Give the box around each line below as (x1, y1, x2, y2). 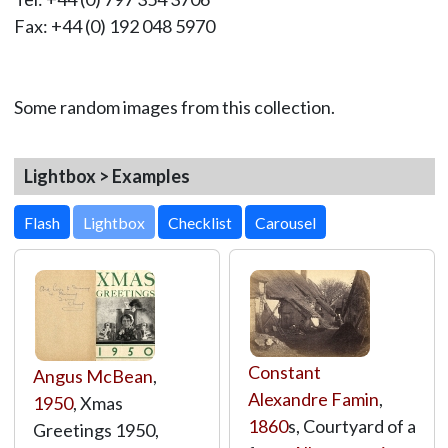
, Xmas (72, 392, 123, 414)
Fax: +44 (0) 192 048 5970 (13, 15, 215, 37)
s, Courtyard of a (287, 415, 416, 437)
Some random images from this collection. (13, 96, 335, 118)
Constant (247, 361, 321, 383)
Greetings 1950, (32, 419, 159, 441)
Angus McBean (32, 365, 153, 387)
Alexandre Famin (247, 388, 379, 410)
